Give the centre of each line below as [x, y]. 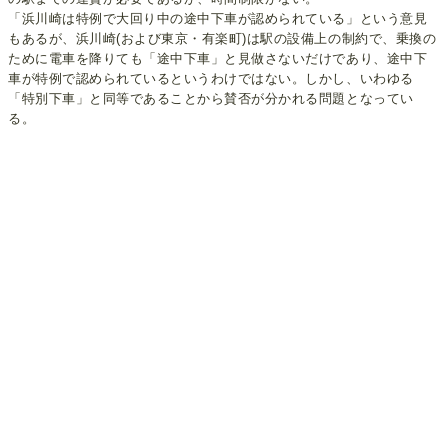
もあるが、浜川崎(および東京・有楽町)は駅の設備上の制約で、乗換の [222, 38]
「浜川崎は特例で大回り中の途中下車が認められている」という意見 [218, 18]
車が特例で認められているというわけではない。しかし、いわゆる [211, 78]
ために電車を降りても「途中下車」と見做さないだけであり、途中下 [218, 58]
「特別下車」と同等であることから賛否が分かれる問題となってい [211, 98]
